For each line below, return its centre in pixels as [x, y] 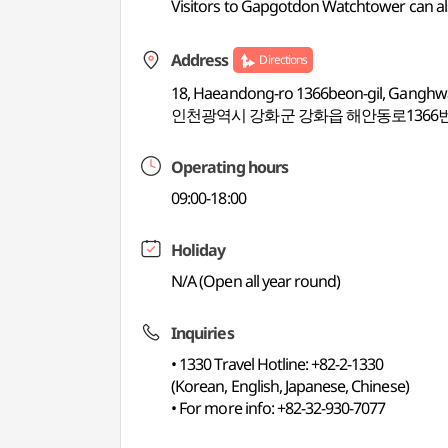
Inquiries [202, 333]
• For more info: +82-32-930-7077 [278, 408]
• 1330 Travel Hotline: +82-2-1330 [277, 364]
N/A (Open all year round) [256, 281]
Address [200, 60]
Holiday [198, 250]
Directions [283, 59]
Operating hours [229, 167]
